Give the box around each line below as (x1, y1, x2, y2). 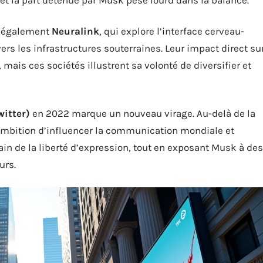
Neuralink (52, 25, 99, 37)
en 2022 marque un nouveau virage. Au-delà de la (30, 107, 255, 119)
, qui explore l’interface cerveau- (99, 25, 244, 37)
